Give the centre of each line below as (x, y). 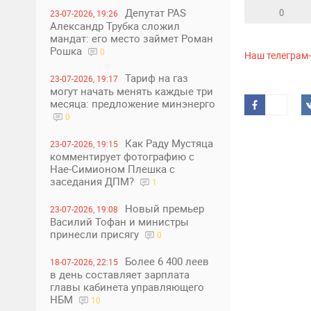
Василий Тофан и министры (119, 221)
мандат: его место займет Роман (132, 38)
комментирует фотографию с (122, 156)
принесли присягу (96, 234)
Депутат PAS (155, 12)
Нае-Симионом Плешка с (112, 169)
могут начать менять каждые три (132, 91)
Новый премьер (165, 208)
